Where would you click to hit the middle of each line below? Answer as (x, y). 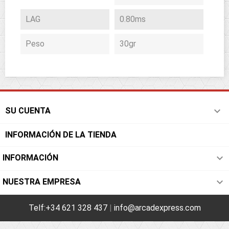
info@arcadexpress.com (157, 208)
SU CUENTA (28, 111)
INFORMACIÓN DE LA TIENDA (61, 135)
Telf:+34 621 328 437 (68, 208)
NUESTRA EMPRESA (42, 182)
